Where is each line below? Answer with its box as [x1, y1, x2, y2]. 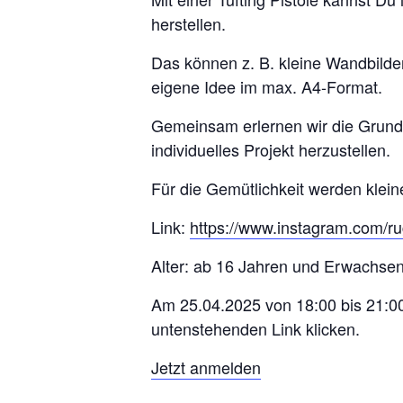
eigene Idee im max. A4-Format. [151, 75, 382, 98]
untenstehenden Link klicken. [151, 317, 360, 340]
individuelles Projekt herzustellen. [151, 138, 390, 161]
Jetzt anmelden [151, 355, 261, 379]
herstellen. [151, 12, 226, 35]
